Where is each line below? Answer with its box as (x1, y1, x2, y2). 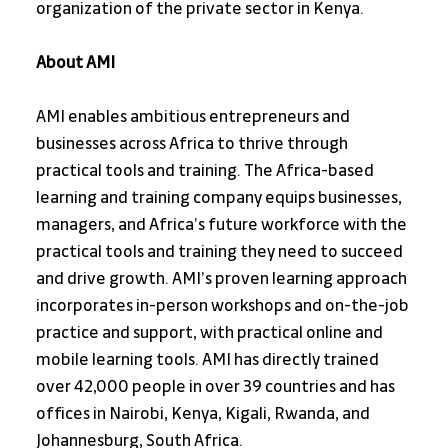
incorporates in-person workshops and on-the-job (35, 297, 412, 316)
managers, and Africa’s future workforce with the (35, 216, 410, 235)
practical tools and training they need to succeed (35, 243, 406, 262)
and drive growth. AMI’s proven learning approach (35, 270, 410, 289)
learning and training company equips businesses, (35, 189, 405, 208)
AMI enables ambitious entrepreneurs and (35, 108, 353, 127)
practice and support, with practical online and (35, 324, 386, 343)
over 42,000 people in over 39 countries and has (35, 378, 398, 397)
